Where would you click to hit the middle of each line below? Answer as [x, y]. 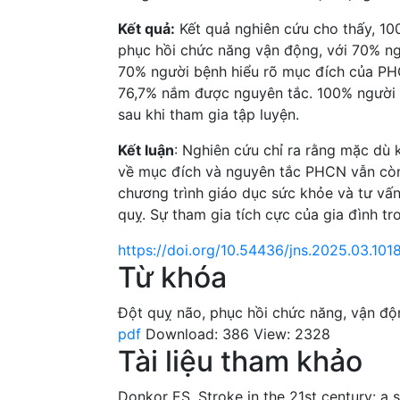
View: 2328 [292, 333]
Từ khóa [172, 277]
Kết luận [146, 150]
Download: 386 [197, 333]
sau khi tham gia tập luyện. [208, 114]
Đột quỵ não [160, 312]
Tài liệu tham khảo [240, 361]
